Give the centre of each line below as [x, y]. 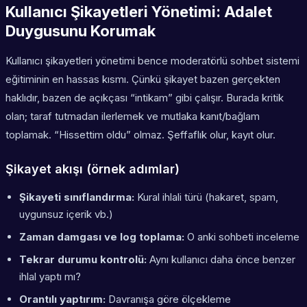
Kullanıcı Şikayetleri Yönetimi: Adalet [139, 12]
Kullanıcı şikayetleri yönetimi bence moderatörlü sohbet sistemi [152, 61]
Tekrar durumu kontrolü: [83, 260]
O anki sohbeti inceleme [242, 237]
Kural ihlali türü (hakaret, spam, [206, 197]
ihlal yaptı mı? [50, 277]
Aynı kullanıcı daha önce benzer [221, 260]
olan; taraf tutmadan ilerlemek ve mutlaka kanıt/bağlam [133, 116]
